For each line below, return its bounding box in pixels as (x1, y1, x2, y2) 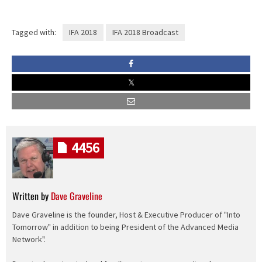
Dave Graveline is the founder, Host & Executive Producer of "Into (12, 209, 240, 220)
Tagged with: (12, 27, 56, 38)
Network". (12, 233, 46, 244)
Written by (12, 189, 51, 204)
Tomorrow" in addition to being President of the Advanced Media (12, 221, 239, 232)
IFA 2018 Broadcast (112, 27, 178, 38)
